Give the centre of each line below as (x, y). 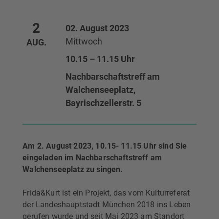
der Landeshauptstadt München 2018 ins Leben (107, 204)
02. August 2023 (98, 28)
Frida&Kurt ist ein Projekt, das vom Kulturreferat (106, 193)
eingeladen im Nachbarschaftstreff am (92, 157)
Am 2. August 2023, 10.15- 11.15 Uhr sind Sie (105, 146)
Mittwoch (84, 41)
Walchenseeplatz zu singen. (73, 169)
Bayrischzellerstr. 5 (104, 103)
